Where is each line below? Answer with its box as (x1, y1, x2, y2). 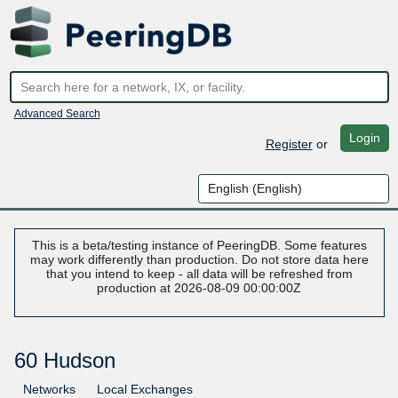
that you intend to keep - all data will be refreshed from (45, 267, 353, 282)
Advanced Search (13, 107, 100, 120)
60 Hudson (13, 348, 115, 373)
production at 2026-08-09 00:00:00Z (97, 281, 301, 296)
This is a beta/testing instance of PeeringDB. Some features (31, 238, 367, 253)
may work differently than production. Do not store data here (29, 252, 369, 267)
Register (265, 136, 313, 151)
